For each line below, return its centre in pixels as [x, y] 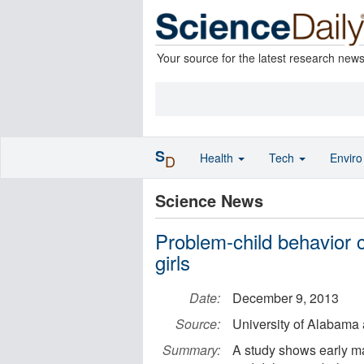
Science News [209, 200]
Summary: [191, 350]
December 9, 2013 [286, 298]
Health [218, 158]
